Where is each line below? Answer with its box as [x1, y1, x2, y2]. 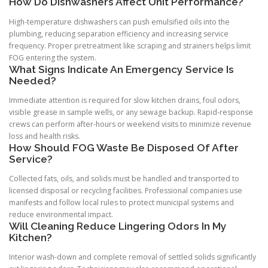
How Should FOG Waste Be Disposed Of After [9, 141, 239, 154]
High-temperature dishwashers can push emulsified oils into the [9, 16, 230, 27]
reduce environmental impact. [9, 209, 113, 220]
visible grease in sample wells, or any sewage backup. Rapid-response [9, 106, 253, 117]
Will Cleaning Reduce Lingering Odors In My [9, 220, 227, 232]
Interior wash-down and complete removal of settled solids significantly [9, 251, 256, 262]
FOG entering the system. [9, 52, 96, 63]
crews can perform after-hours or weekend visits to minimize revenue [9, 118, 251, 129]
